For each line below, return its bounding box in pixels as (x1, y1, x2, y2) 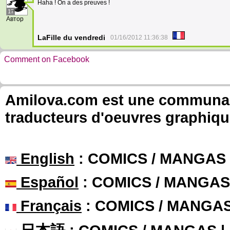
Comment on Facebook (4, 55, 89, 64)
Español (16, 174, 79, 190)
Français (16, 197, 82, 214)
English (16, 150, 74, 167)
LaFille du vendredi (37, 33, 105, 42)
